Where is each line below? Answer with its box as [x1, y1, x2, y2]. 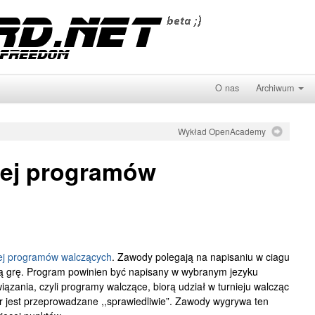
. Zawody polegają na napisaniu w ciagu [112, 250, 290, 264]
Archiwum [256, 82, 294, 94]
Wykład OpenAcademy [178, 125, 266, 137]
